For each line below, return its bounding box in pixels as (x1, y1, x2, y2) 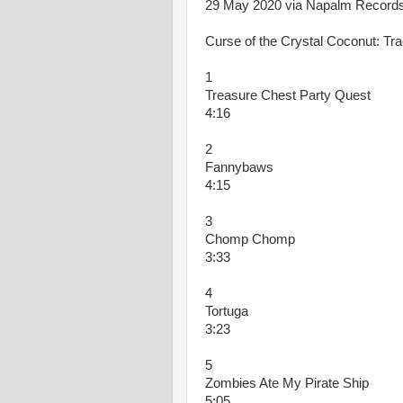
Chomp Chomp (205, 232, 295, 246)
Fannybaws (205, 160, 273, 175)
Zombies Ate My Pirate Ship (205, 376, 369, 390)
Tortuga (205, 304, 248, 318)
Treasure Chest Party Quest (205, 88, 371, 103)
